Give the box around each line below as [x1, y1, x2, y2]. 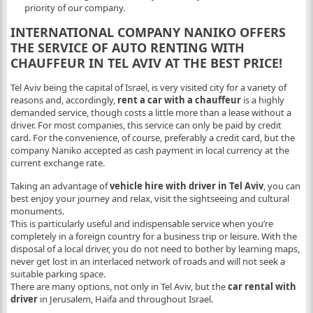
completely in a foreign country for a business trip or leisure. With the [10, 230, 297, 242]
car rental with [227, 280, 296, 293]
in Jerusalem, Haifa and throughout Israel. [37, 293, 213, 305]
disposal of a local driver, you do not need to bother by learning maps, [10, 242, 300, 255]
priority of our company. [24, 1, 125, 14]
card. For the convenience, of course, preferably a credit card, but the [10, 131, 295, 144]
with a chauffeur [161, 94, 241, 106]
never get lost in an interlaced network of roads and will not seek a [10, 255, 285, 268]
